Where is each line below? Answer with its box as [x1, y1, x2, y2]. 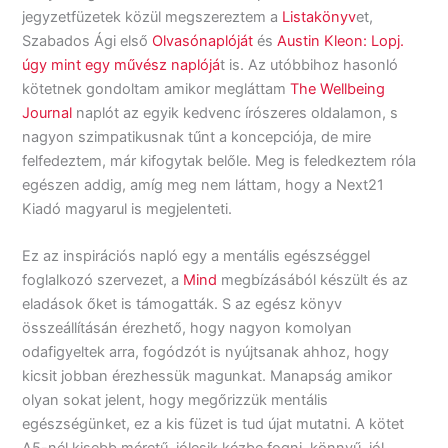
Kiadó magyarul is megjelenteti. [22, 199, 233, 218]
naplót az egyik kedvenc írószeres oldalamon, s [72, 103, 399, 122]
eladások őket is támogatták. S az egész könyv [22, 295, 343, 314]
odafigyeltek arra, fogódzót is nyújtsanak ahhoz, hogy [22, 343, 390, 362]
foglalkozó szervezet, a [22, 271, 184, 290]
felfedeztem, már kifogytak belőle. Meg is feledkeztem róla [22, 151, 417, 170]
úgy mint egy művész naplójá [22, 55, 221, 74]
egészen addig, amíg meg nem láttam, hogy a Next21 [22, 175, 385, 194]
